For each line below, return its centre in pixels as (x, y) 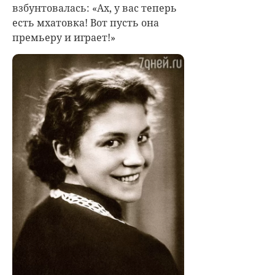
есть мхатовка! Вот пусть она (86, 23)
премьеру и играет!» (64, 37)
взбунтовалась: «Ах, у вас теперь (95, 8)
